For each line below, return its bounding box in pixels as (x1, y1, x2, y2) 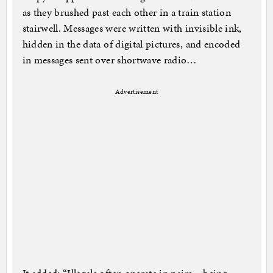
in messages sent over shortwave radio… (22, 52, 197, 68)
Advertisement (115, 87, 158, 97)
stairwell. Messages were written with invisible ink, (22, 21, 242, 36)
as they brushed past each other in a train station (22, 5, 232, 20)
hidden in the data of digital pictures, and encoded (22, 37, 241, 52)
